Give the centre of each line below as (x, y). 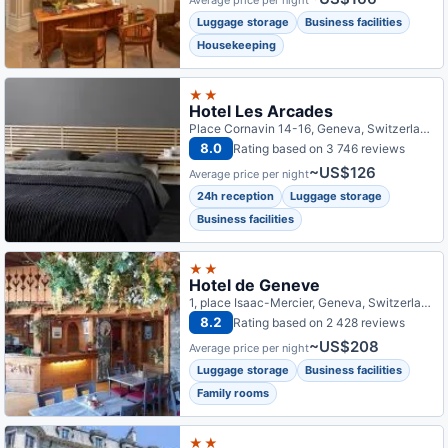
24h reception (236, 196)
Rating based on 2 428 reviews (319, 322)
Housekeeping (237, 45)
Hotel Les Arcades (261, 111)
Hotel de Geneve (255, 285)
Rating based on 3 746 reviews (319, 148)
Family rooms (233, 393)
